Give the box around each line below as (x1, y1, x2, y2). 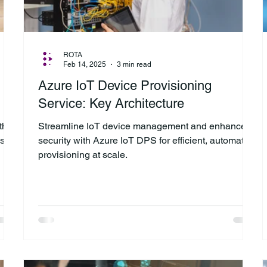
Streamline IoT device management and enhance (38, 120, 246, 132)
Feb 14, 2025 (63, 60, 106, 69)
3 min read (117, 60, 151, 69)
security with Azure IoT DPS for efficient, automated (38, 134, 254, 146)
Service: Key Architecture (38, 95, 184, 111)
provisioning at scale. (38, 148, 128, 160)
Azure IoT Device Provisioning (38, 77, 212, 93)
